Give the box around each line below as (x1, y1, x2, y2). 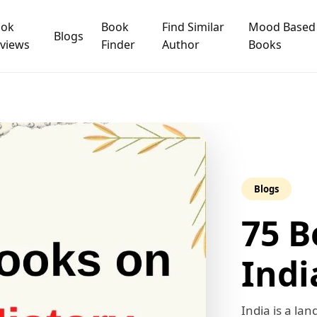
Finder (100, 37, 135, 52)
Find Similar (161, 19, 224, 35)
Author (161, 37, 200, 52)
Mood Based (248, 19, 316, 35)
